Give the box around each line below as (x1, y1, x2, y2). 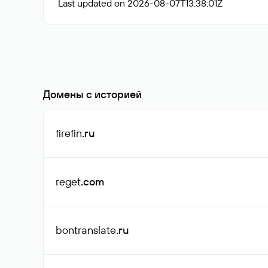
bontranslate (56, 223, 116, 237)
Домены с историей (43, 87, 142, 101)
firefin (56, 126, 82, 140)
